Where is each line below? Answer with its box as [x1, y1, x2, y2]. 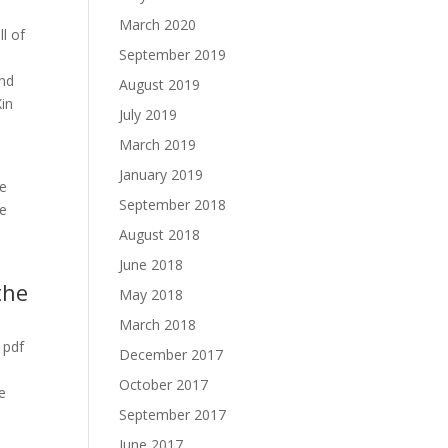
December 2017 [119, 345, 224, 364]
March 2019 [119, 135, 197, 154]
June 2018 [119, 255, 184, 274]
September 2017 [119, 405, 227, 424]
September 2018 [119, 195, 227, 214]
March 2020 [119, 15, 197, 34]
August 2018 [119, 225, 201, 244]
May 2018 [119, 285, 184, 304]
